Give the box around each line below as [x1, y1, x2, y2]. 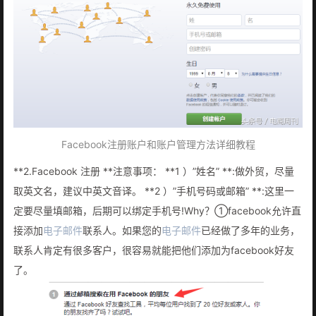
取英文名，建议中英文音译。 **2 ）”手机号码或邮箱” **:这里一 [13, 184, 294, 197]
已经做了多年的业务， [201, 224, 300, 236]
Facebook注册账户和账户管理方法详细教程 [61, 138, 255, 150]
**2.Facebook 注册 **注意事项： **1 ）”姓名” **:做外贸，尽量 [13, 164, 294, 177]
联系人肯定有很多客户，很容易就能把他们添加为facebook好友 [13, 243, 294, 256]
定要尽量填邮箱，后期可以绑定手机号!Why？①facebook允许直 [13, 204, 301, 217]
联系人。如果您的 [83, 224, 162, 236]
